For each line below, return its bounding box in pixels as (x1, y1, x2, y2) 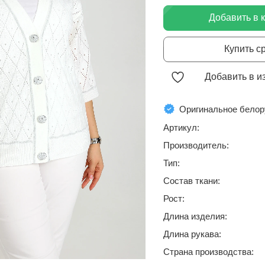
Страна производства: (163, 247, 254, 257)
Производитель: (163, 140, 229, 150)
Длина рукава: (163, 229, 221, 239)
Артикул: (163, 122, 199, 132)
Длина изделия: (163, 211, 227, 221)
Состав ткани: (163, 176, 220, 186)
